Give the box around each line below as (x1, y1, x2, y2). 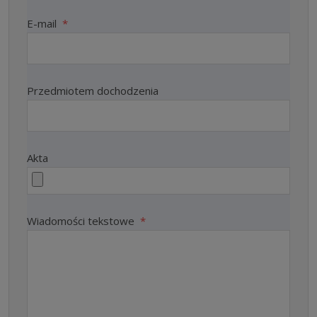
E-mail (27, 16, 59, 30)
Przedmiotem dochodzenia (27, 83, 158, 98)
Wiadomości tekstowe (27, 214, 137, 228)
